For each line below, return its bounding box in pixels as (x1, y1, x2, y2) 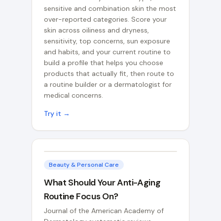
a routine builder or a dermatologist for (44, 80, 172, 89)
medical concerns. (44, 91, 103, 100)
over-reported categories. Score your (44, 15, 167, 24)
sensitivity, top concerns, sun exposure (44, 37, 170, 45)
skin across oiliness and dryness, (44, 26, 149, 35)
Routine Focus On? (44, 190, 118, 202)
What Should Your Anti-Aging (44, 177, 161, 188)
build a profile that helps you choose (44, 58, 163, 67)
